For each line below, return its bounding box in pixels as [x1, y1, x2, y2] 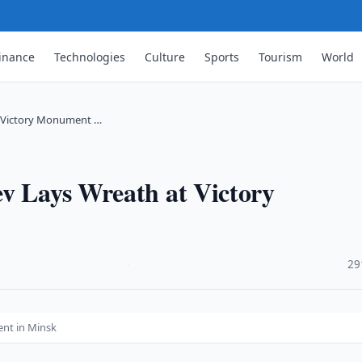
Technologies [54, 48, 126, 65]
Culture [145, 48, 186, 65]
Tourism [259, 48, 303, 65]
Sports [204, 48, 240, 65]
